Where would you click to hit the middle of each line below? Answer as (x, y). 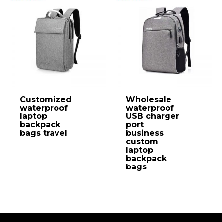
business (145, 133)
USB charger (153, 116)
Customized (46, 99)
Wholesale (149, 99)
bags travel (44, 133)
